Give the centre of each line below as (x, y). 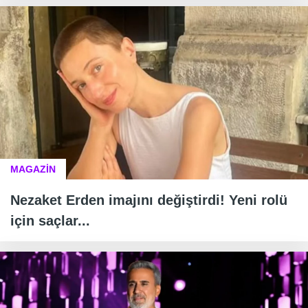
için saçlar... (50, 221)
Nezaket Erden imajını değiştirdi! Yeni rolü (149, 200)
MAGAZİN (33, 169)
